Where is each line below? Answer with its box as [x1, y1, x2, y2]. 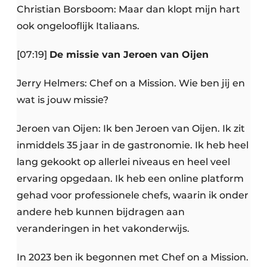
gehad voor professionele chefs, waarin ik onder [17, 190, 249, 201]
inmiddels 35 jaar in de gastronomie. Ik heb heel [17, 139, 249, 151]
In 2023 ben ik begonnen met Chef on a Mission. [17, 252, 249, 263]
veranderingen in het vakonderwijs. [17, 223, 190, 235]
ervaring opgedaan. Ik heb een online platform [17, 173, 244, 185]
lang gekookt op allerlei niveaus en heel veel [17, 156, 230, 168]
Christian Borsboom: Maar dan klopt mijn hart [17, 4, 240, 15]
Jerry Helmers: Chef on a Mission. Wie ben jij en [17, 77, 245, 89]
